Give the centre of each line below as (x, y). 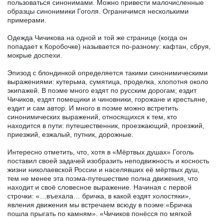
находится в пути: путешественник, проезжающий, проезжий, (106, 125)
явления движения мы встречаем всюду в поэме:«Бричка (100, 205)
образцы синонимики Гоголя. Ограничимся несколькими (98, 11)
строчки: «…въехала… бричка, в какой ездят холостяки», (99, 196)
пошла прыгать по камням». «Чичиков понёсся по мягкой (99, 213)
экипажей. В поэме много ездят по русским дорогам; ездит (102, 90)
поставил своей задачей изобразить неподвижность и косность (108, 161)
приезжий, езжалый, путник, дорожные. (70, 134)
